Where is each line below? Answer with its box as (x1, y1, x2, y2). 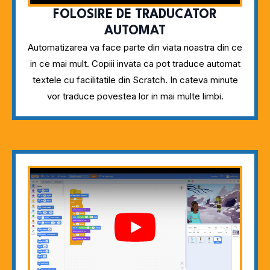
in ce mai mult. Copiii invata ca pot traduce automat (30, 57, 240, 69)
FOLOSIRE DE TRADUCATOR (53, 8, 217, 21)
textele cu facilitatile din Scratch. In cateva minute (32, 74, 238, 86)
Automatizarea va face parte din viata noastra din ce (28, 41, 242, 53)
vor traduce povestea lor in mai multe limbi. (46, 90, 224, 102)
